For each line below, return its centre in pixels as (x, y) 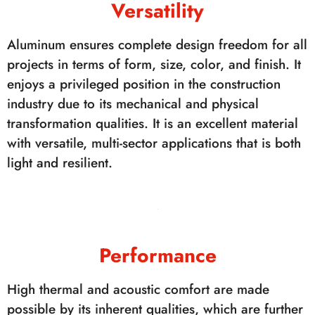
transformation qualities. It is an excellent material (153, 123)
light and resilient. (60, 163)
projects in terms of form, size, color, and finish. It (154, 64)
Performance (157, 256)
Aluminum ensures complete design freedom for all (157, 45)
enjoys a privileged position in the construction (144, 84)
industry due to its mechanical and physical (133, 104)
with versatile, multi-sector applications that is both (154, 143)
